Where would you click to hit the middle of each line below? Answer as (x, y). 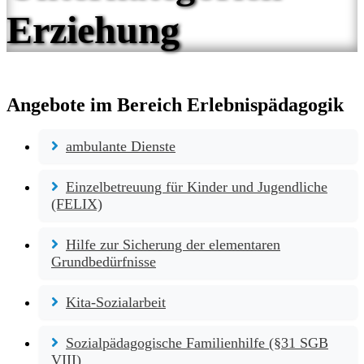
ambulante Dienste (121, 147)
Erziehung (93, 30)
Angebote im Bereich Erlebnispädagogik (175, 105)
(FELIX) (77, 204)
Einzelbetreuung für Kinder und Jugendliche (197, 187)
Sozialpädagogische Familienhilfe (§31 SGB (197, 343)
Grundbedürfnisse (104, 262)
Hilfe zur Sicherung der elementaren (173, 245)
